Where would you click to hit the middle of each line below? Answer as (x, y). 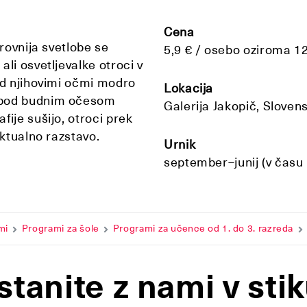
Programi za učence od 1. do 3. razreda (203, 229)
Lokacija (189, 88)
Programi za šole (60, 229)
